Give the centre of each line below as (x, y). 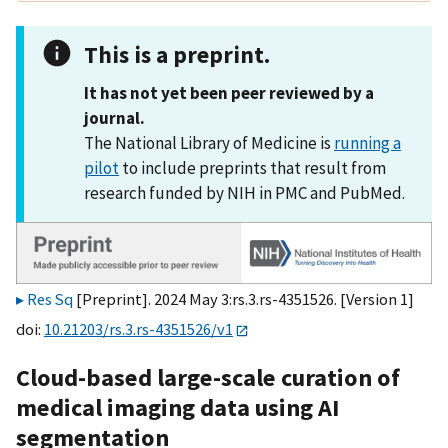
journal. (114, 118)
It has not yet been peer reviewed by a (229, 93)
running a (367, 143)
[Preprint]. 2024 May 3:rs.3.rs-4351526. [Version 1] (243, 299)
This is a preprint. (177, 54)
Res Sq (50, 299)
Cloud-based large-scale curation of (208, 377)
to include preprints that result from (252, 168)
